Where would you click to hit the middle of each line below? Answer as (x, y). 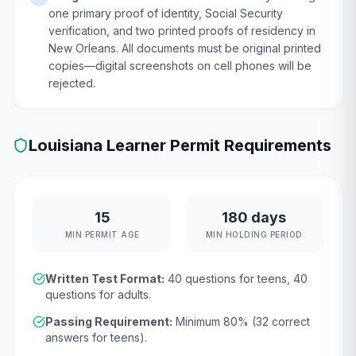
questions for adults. (98, 294)
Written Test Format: (105, 279)
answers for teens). (96, 337)
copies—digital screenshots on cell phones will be (180, 66)
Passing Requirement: (109, 321)
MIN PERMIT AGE (102, 234)
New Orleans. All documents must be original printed (185, 48)
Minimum (198, 321)
